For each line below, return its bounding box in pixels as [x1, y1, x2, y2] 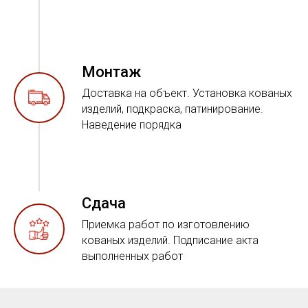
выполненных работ [82, 249, 183, 263]
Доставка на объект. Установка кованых [82, 86, 292, 100]
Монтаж [82, 63, 141, 80]
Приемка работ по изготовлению [82, 217, 250, 231]
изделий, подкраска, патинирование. [82, 102, 263, 115]
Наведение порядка [82, 118, 181, 131]
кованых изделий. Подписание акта [82, 233, 258, 247]
